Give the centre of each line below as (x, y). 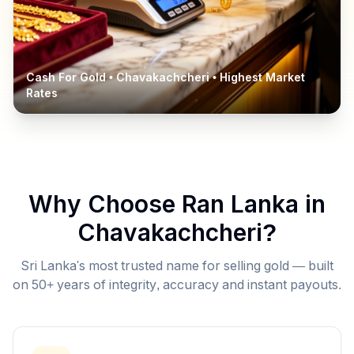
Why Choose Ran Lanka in (177, 204)
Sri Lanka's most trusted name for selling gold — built (177, 266)
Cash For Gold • (71, 77)
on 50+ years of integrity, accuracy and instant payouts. (177, 285)
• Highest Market (257, 77)
